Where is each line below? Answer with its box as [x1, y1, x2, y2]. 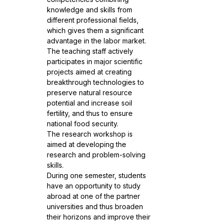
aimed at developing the [47, 140, 126, 149]
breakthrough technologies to [47, 78, 144, 87]
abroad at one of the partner [47, 192, 140, 201]
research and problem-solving [47, 150, 146, 159]
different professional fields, [47, 16, 139, 25]
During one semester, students [47, 171, 146, 180]
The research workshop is [47, 130, 133, 139]
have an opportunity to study [47, 182, 141, 190]
